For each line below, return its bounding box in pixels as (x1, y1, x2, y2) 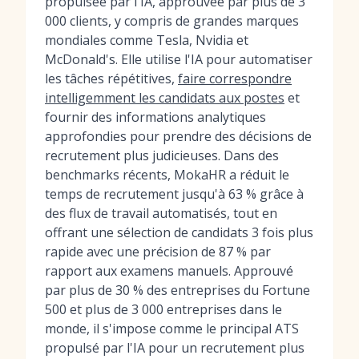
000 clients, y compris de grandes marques (45, 12, 299, 30)
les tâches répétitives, (45, 70, 178, 87)
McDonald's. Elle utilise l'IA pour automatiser (45, 50, 313, 68)
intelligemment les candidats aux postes (45, 89, 284, 107)
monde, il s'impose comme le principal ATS (45, 320, 299, 337)
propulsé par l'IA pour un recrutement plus (45, 339, 305, 357)
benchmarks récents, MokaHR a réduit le (45, 166, 289, 184)
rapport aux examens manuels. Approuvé (45, 262, 293, 280)
